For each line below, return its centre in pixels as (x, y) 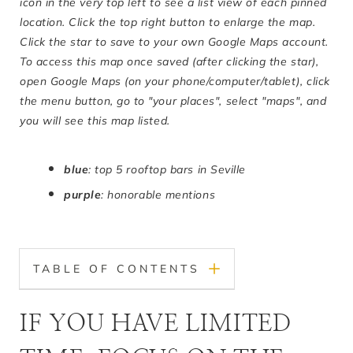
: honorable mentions (158, 194)
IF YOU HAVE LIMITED (156, 323)
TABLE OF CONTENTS (117, 268)
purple (83, 194)
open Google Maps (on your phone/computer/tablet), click (175, 81)
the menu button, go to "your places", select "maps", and (173, 100)
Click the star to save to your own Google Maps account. (174, 41)
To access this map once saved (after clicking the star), (169, 61)
